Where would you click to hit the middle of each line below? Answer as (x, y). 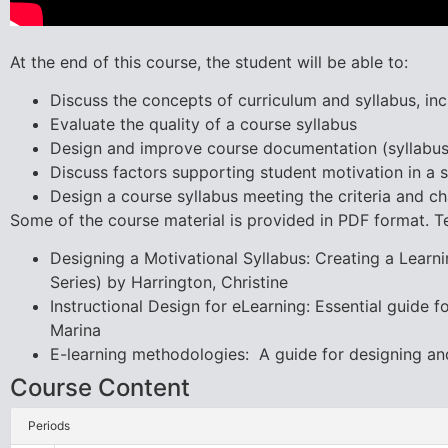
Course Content (99, 388)
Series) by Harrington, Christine (168, 282)
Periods (49, 426)
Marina (75, 330)
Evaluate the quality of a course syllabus (203, 124)
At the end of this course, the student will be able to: (208, 61)
